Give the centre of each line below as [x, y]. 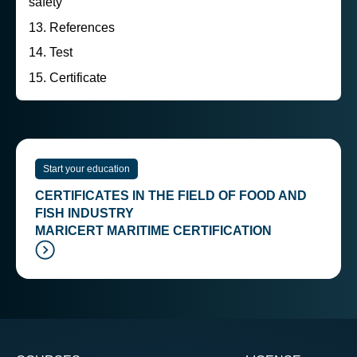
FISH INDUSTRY [84, 213]
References [82, 27]
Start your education [86, 169]
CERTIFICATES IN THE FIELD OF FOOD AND [171, 195]
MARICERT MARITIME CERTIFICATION [153, 230]
